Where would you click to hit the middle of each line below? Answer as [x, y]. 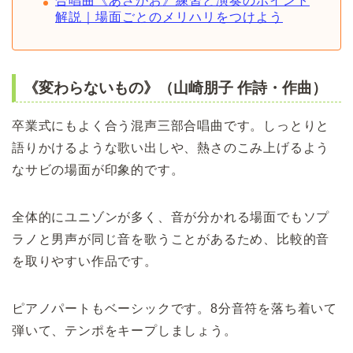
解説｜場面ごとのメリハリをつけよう [169, 17]
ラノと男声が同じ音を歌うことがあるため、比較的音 [171, 240]
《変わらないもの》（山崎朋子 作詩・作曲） [175, 88]
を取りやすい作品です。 [85, 262]
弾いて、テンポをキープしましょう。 [124, 331]
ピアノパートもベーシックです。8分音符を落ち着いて [175, 309]
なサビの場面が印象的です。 [98, 170]
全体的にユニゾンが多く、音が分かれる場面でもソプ [171, 217]
